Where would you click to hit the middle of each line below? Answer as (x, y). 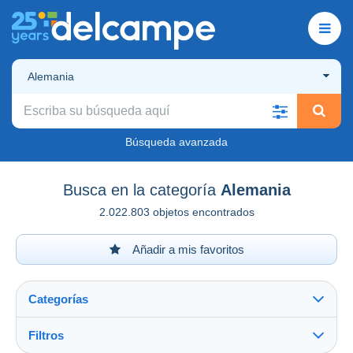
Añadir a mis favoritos (187, 249)
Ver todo (56, 344)
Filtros (46, 335)
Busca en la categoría (139, 190)
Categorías (58, 299)
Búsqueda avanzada (176, 141)
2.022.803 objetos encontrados (176, 212)
